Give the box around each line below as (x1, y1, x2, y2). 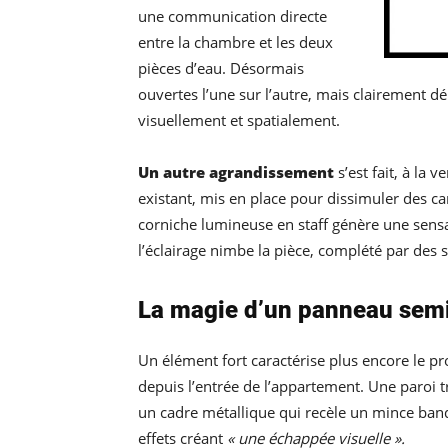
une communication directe (138, 6, 327, 27)
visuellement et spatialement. (138, 110, 340, 131)
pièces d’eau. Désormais (138, 58, 304, 79)
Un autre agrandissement (138, 162, 334, 183)
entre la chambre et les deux (138, 32, 333, 53)
